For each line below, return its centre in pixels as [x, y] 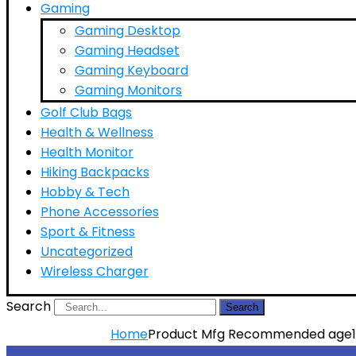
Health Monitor [87, 152]
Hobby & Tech [85, 192]
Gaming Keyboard [132, 70]
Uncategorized [87, 252]
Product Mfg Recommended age [250, 334]
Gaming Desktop [128, 31]
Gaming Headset [127, 50]
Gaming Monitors [128, 90]
